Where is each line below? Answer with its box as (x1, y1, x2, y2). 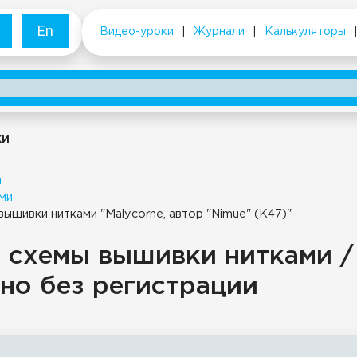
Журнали (194, 26, 245, 37)
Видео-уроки (100, 26, 174, 37)
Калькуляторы (265, 26, 346, 37)
